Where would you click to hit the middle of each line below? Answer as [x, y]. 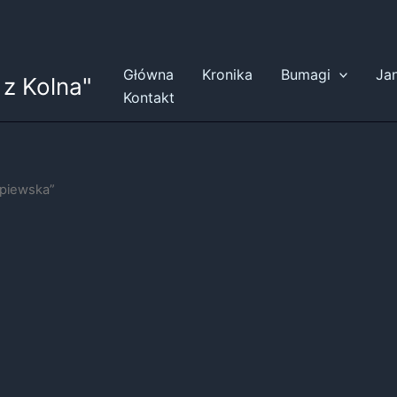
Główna [148, 74]
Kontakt [148, 97]
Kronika [227, 74]
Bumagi [305, 74]
